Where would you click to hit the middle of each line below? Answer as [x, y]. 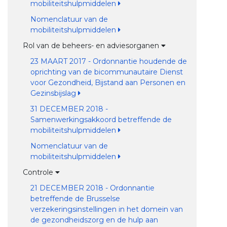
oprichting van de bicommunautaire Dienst [106, 72]
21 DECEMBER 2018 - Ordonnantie [92, 188]
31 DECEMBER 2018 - [69, 109]
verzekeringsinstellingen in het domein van [106, 209]
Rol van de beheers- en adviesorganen [92, 46]
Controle [39, 172]
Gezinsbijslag [54, 93]
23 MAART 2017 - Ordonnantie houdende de [108, 61]
